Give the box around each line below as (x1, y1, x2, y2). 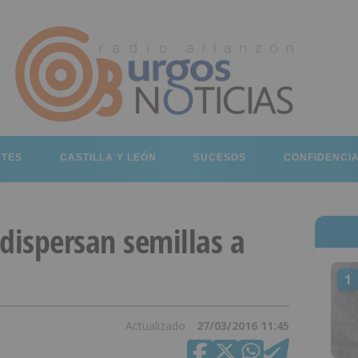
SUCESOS (193, 152, 247, 163)
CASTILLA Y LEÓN (59, 152, 157, 163)
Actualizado (125, 318, 189, 333)
